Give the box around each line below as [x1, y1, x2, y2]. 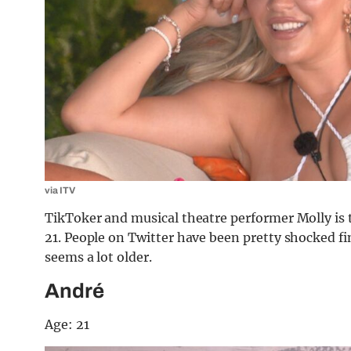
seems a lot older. [45, 249, 152, 266]
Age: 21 [45, 317, 89, 333]
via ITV [45, 185, 75, 197]
